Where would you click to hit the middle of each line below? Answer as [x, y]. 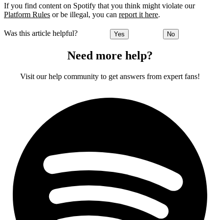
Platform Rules [27, 15]
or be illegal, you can [84, 15]
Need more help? [110, 55]
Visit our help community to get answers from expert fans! [110, 76]
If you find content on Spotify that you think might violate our [99, 6]
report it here [138, 15]
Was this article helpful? [41, 33]
